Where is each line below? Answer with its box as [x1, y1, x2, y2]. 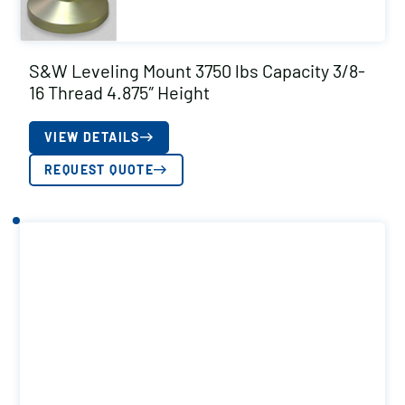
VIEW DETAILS [44, 129, 140, 145]
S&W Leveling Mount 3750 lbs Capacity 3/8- [29, 60, 365, 81]
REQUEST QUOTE [44, 162, 155, 177]
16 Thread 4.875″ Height [29, 81, 210, 103]
